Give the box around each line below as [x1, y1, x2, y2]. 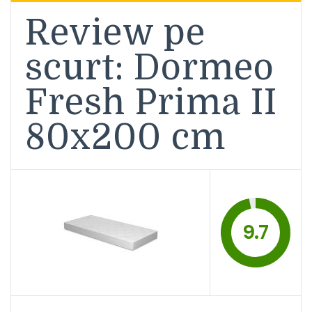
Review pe [25, 13, 205, 53]
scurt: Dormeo [25, 47, 274, 88]
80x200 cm [25, 117, 226, 157]
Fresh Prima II [25, 82, 277, 123]
